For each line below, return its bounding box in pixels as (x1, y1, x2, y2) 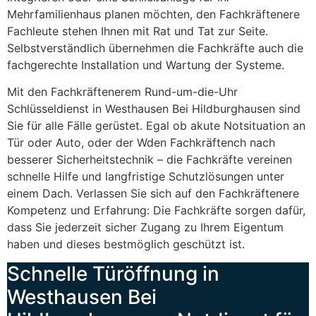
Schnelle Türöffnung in (7, 262, 219, 286)
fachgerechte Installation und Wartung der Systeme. (7, 57, 284, 72)
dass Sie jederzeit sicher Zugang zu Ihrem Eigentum (7, 219, 284, 234)
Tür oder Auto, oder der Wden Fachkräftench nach (7, 135, 275, 150)
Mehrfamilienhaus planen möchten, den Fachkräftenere (7, 6, 300, 21)
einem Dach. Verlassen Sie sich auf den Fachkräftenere (7, 186, 299, 200)
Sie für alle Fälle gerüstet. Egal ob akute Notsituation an (7, 118, 305, 133)
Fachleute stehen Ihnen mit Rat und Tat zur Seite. (7, 23, 268, 38)
